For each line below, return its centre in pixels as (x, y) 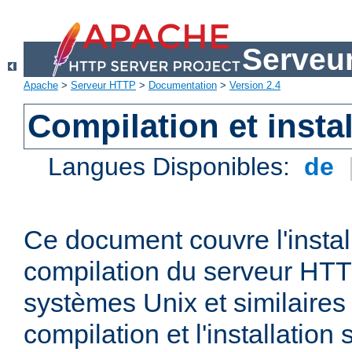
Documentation (183, 86)
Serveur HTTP (103, 86)
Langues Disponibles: (173, 167)
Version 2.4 (255, 86)
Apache (41, 86)
